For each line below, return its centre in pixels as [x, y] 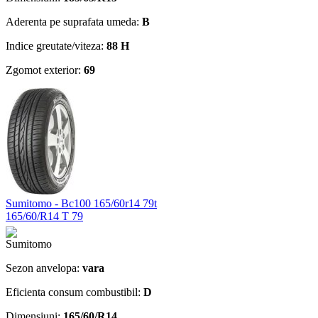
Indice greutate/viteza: [56, 45]
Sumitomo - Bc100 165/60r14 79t [81, 203]
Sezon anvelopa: [44, 268]
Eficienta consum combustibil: [75, 292]
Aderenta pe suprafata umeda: [74, 21]
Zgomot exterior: [45, 70]
